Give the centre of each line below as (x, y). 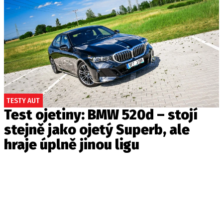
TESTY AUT (23, 101)
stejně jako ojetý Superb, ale (97, 130)
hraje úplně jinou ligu (72, 145)
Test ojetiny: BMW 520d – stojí (101, 115)
